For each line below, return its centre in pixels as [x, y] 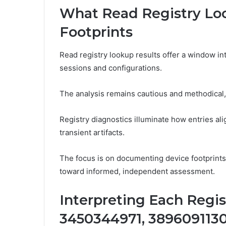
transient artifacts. [92, 132]
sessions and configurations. [111, 68]
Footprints [96, 32]
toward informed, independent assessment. [137, 171]
